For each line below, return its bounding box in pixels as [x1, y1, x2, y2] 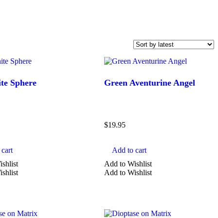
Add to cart [112, 146, 147, 155]
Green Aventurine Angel [104, 77, 196, 88]
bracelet [33, 207, 57, 216]
